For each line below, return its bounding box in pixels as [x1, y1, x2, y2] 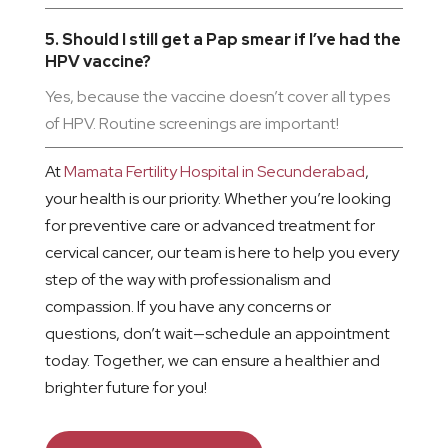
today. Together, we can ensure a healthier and [44, 350, 380, 372]
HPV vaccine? [44, 51, 151, 73]
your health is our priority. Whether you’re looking [44, 188, 391, 210]
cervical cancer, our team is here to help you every [44, 242, 399, 264]
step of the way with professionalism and [44, 269, 331, 291]
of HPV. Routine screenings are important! [44, 113, 339, 135]
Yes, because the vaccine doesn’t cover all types [44, 86, 390, 108]
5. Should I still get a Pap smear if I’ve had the [44, 29, 401, 51]
